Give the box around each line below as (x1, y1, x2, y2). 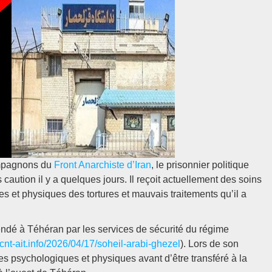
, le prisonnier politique (151, 160, 249, 170)
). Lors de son (180, 239, 239, 249)
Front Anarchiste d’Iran (54, 160, 151, 170)
